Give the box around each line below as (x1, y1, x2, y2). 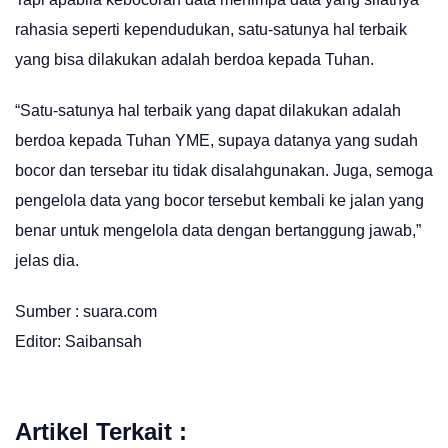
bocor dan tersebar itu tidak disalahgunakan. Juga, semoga (15, 162, 433, 180)
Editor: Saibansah (15, 333, 142, 351)
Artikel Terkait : (15, 417, 187, 445)
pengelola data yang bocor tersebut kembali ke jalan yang (15, 192, 424, 210)
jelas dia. (15, 252, 79, 270)
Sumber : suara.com (15, 303, 157, 321)
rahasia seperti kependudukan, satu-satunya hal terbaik (15, 20, 407, 38)
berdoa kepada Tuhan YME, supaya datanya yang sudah (15, 132, 418, 150)
